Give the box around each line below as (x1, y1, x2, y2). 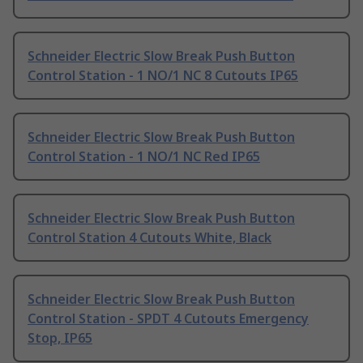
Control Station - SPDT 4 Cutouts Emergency (28, 310, 309, 328)
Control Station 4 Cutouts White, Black (28, 228, 271, 247)
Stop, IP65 (28, 329, 92, 348)
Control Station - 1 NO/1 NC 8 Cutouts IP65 (28, 66, 298, 85)
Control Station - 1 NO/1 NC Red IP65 (28, 147, 260, 166)
